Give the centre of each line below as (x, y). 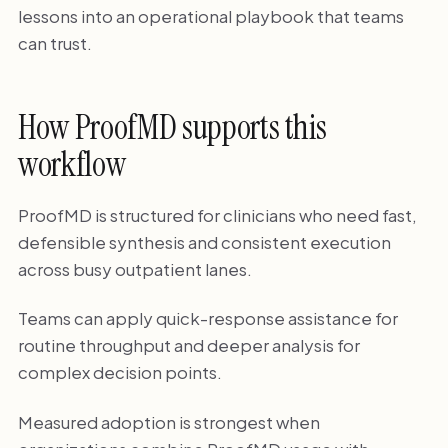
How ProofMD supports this (172, 128)
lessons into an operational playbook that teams (210, 15)
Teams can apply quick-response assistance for (207, 318)
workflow (71, 165)
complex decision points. (119, 372)
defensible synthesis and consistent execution (204, 241)
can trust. (54, 42)
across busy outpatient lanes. (134, 268)
